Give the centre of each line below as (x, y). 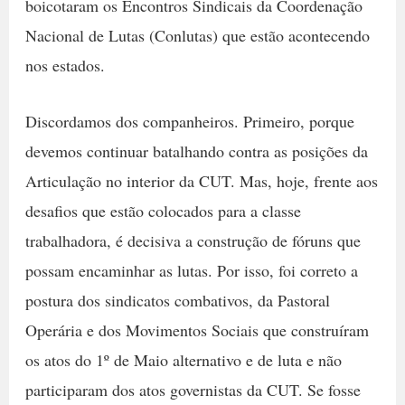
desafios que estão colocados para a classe (163, 210)
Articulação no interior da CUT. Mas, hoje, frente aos (201, 180)
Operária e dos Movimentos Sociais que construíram (197, 330)
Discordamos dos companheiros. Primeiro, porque (189, 121)
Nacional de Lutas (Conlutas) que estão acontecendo (197, 35)
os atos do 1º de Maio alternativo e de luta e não (183, 359)
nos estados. (65, 65)
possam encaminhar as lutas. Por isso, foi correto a (191, 270)
